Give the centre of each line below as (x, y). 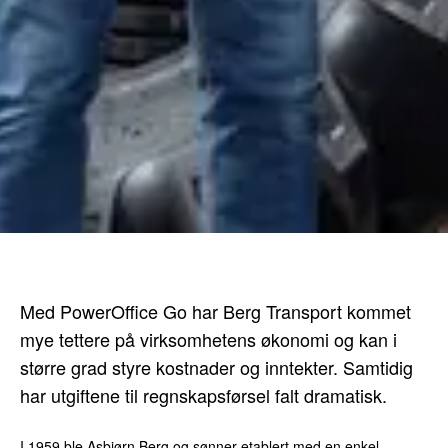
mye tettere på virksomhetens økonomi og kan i (209, 339)
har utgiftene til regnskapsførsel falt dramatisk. (204, 395)
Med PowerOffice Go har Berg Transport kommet (216, 311)
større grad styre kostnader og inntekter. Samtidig (217, 367)
